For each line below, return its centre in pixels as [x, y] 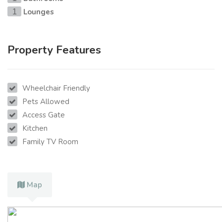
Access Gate [44, 115]
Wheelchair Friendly [56, 88]
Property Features [54, 50]
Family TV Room [50, 142]
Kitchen [35, 129]
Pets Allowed [46, 102]
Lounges [39, 12]
